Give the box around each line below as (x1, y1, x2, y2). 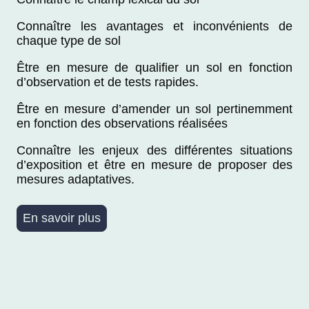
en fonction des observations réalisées (17, 117, 228, 131)
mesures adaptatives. (17, 172, 134, 187)
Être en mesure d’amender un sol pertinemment (17, 102, 292, 117)
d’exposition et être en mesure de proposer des (17, 158, 292, 172)
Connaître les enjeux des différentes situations (17, 143, 292, 158)
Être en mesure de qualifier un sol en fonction (17, 61, 292, 75)
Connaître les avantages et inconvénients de (17, 19, 292, 34)
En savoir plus (23, 211, 101, 226)
